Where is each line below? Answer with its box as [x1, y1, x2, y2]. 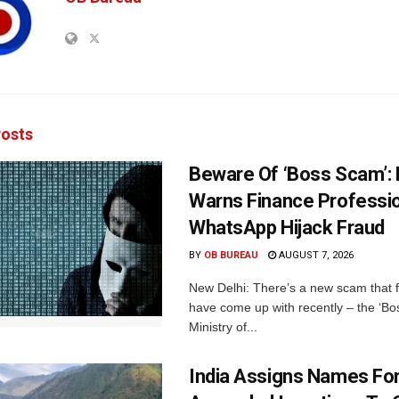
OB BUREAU [204, 249, 258, 262]
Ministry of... [189, 320, 257, 335]
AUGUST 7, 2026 [276, 249, 354, 262]
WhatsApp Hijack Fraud [189, 216, 385, 240]
